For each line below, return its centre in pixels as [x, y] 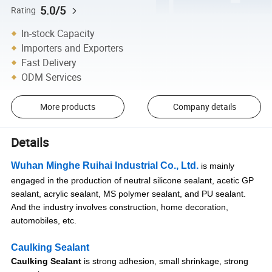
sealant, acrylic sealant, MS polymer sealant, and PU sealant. [129, 193]
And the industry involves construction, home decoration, [120, 207]
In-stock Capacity [58, 33]
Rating [24, 10]
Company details [204, 107]
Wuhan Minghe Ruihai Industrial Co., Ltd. [105, 165]
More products [67, 107]
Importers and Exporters [73, 48]
